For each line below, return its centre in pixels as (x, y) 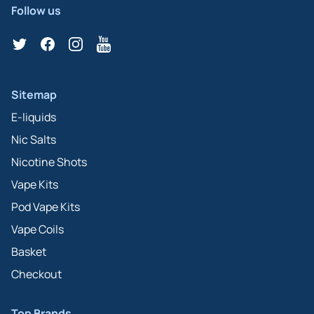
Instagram (93, 43)
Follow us (36, 10)
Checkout (36, 274)
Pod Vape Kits (46, 206)
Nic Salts (34, 139)
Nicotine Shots (49, 162)
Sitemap (34, 94)
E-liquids (34, 117)
